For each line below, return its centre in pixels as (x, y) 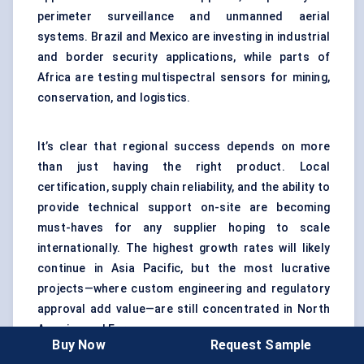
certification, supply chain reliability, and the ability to (184, 187)
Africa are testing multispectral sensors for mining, (184, 78)
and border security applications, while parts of (184, 57)
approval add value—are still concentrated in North (184, 309)
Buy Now (79, 344)
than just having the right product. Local (184, 167)
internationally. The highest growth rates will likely (184, 248)
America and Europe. (94, 329)
